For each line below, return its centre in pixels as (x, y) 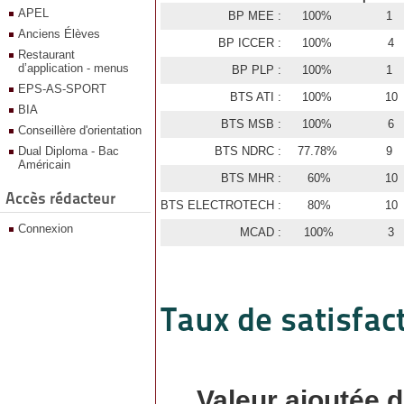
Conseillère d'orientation (80, 130)
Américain (44, 165)
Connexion (46, 229)
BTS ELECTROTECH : (220, 205)
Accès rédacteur (60, 198)
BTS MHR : (251, 178)
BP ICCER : (249, 43)
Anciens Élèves (59, 34)
